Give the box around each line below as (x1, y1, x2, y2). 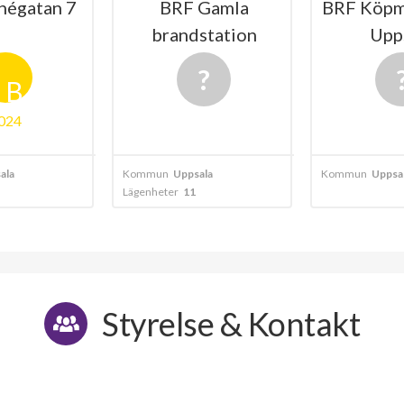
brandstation (151, 23, 257, 46)
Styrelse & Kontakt (102, 304, 360, 344)
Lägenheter (123, 185, 179, 199)
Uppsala (173, 167, 213, 181)
